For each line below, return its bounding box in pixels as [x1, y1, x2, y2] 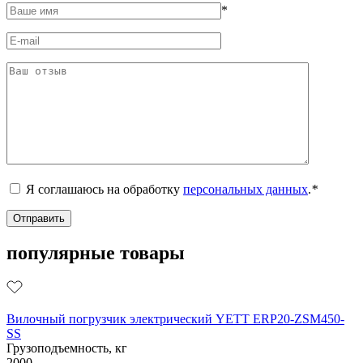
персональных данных [183, 181, 308, 196]
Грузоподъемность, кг [6, 341, 127, 356]
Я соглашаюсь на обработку [26, 181, 183, 196]
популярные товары [6, 242, 185, 264]
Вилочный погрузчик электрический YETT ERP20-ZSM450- [6, 312, 344, 327]
